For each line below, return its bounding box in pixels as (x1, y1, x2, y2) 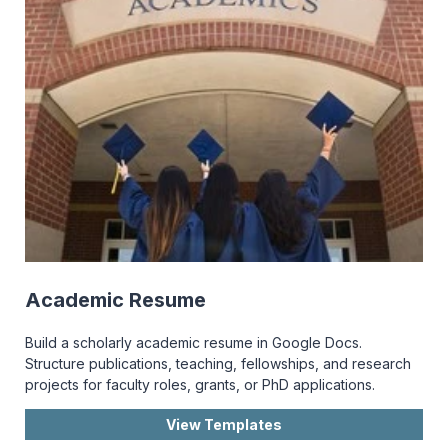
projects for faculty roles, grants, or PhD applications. (25, 375, 375, 393)
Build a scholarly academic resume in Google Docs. (25, 333, 362, 351)
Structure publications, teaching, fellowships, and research (25, 354, 411, 372)
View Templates (166, 415, 282, 433)
